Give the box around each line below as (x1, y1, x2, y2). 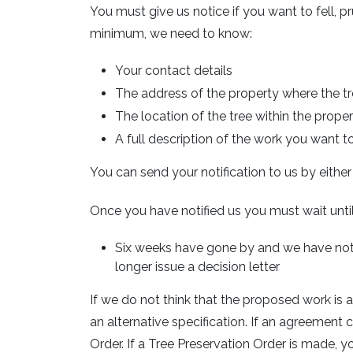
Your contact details (115, 63, 232, 78)
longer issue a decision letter (115, 258, 280, 274)
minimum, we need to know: (90, 26, 252, 42)
